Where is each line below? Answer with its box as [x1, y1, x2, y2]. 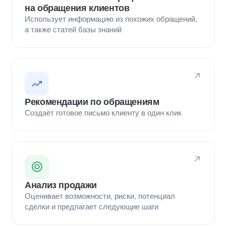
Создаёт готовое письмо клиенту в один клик [25, 106, 182, 118]
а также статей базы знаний [25, 23, 122, 34]
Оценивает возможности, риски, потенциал [25, 190, 175, 201]
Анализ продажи [25, 178, 97, 191]
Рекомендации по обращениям [25, 94, 159, 108]
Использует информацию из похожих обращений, [25, 13, 197, 24]
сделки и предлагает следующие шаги [25, 200, 158, 211]
